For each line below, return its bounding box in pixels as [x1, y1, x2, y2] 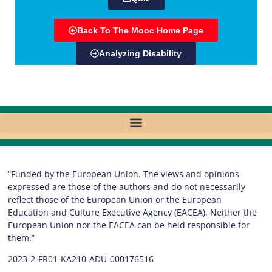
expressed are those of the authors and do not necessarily [8, 180, 245, 192]
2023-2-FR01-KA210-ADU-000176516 [8, 253, 154, 265]
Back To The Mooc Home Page [77, 25, 203, 35]
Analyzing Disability [99, 48, 182, 58]
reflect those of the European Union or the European [8, 193, 222, 205]
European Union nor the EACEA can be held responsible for [8, 219, 250, 231]
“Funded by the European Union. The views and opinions [8, 168, 239, 180]
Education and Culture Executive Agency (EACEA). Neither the [8, 206, 257, 218]
